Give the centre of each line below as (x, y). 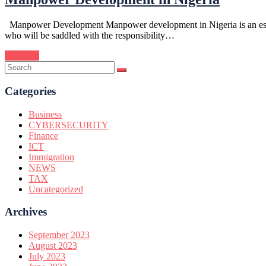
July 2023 (47, 256)
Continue (22, 56)
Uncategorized (56, 189)
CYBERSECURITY (69, 125)
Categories (30, 91)
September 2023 (59, 235)
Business (45, 114)
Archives (26, 212)
